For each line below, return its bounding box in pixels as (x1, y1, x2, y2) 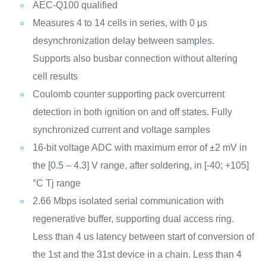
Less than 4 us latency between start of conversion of (32, 232, 254, 242)
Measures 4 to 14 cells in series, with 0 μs (32, 18, 207, 28)
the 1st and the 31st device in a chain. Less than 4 (32, 249, 242, 259)
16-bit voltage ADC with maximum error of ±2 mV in (32, 142, 247, 153)
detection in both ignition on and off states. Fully (32, 107, 232, 117)
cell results (32, 71, 78, 81)
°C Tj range (32, 178, 81, 188)
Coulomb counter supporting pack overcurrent (32, 89, 224, 99)
